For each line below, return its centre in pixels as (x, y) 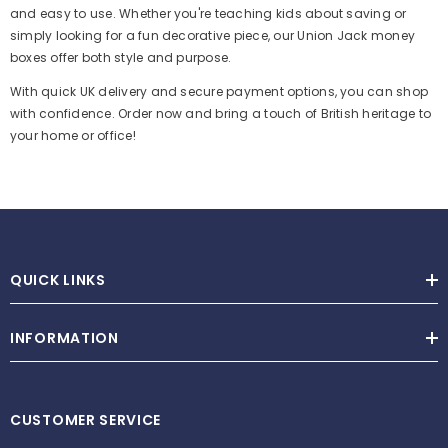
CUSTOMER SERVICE (86, 420)
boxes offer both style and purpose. (121, 57)
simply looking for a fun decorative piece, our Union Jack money (213, 35)
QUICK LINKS (58, 280)
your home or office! (73, 135)
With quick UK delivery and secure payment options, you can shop (219, 91)
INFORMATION (64, 338)
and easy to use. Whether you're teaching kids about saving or (208, 13)
